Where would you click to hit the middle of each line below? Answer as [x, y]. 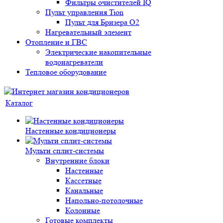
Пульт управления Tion [84, 12]
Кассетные [83, 180]
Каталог [19, 103]
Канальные [84, 190]
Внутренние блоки [77, 161]
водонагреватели [74, 62]
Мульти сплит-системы [65, 151]
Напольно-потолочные [104, 200]
